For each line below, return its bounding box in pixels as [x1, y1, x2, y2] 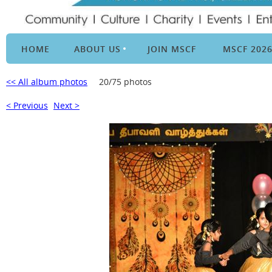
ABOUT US [74, 43, 121, 55]
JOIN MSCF [148, 43, 196, 55]
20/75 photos [99, 76, 152, 87]
